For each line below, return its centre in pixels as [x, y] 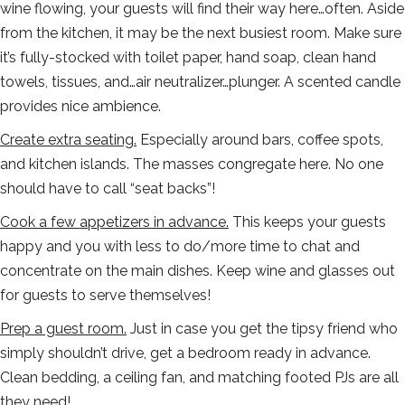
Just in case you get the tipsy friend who [262, 329]
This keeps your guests [307, 222]
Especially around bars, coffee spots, [260, 140]
